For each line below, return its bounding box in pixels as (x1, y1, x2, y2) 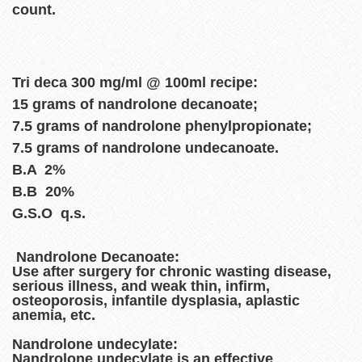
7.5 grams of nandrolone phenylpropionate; (12, 118, 312, 135)
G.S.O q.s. (12, 205, 86, 222)
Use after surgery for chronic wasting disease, (12, 263, 331, 280)
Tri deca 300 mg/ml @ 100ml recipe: (12, 74, 258, 91)
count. (12, 2, 56, 19)
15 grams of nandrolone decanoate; (12, 96, 258, 113)
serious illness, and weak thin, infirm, (12, 278, 270, 295)
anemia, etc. (12, 307, 99, 324)
